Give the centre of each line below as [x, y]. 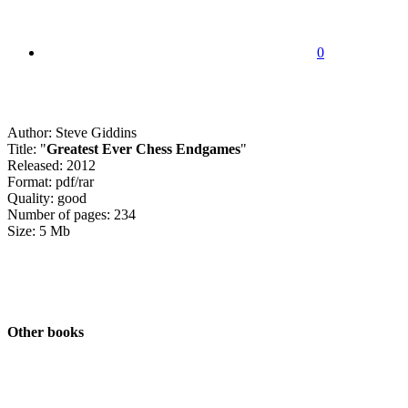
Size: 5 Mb [39, 230]
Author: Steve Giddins [72, 132]
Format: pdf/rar [51, 181]
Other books [46, 332]
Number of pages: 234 [71, 214]
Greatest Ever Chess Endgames [143, 148]
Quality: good [47, 198]
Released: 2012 [51, 165]
